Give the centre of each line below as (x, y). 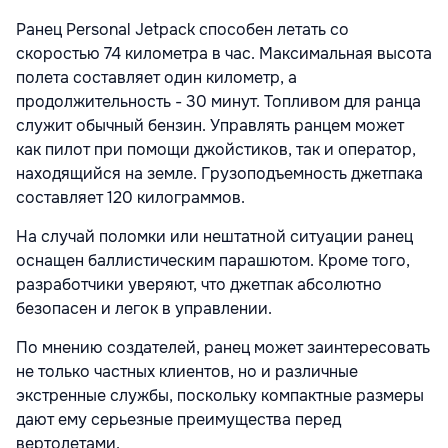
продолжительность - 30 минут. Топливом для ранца (218, 101)
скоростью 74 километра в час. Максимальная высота (224, 53)
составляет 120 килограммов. (130, 197)
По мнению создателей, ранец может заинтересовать (223, 347)
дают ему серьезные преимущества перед (178, 419)
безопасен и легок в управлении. (144, 308)
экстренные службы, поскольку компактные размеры (220, 395)
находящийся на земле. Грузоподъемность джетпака (219, 173)
